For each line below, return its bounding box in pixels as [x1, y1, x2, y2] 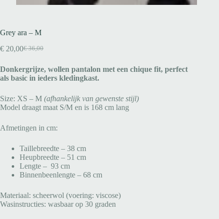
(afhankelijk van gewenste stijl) [44, 94, 139, 103]
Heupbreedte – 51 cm [20, 153, 86, 161]
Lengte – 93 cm [20, 161, 70, 170]
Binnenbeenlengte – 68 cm [20, 170, 102, 179]
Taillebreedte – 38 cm [20, 144, 86, 153]
